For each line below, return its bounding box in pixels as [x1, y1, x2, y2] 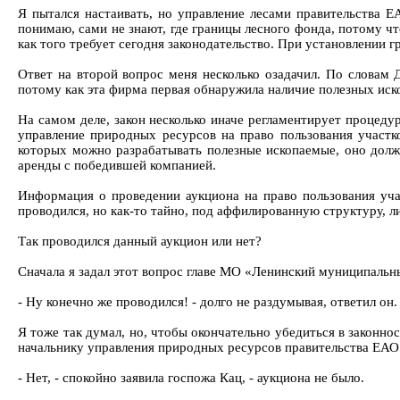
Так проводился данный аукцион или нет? [18, 234, 262, 248]
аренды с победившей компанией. [18, 158, 216, 172]
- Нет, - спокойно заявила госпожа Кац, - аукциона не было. [18, 371, 364, 385]
